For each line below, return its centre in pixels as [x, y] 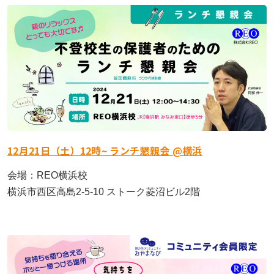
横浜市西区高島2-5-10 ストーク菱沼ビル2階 [103, 191]
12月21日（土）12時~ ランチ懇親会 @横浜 [105, 150]
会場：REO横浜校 [47, 175]
